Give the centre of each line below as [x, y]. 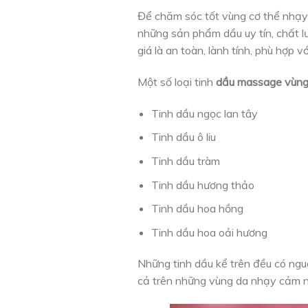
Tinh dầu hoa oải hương [210, 232]
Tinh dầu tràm [186, 161]
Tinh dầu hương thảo [203, 185]
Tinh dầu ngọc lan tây [205, 113]
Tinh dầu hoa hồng [198, 209]
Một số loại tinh [176, 81]
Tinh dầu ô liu [184, 137]
